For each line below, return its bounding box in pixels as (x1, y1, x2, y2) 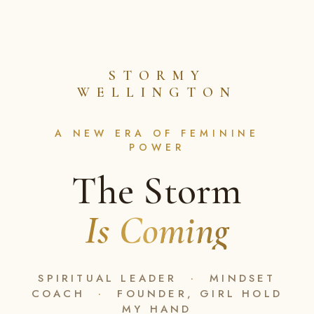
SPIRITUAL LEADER (38, 271, 184, 286)
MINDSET (203, 271, 276, 286)
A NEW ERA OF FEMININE (54, 126, 260, 140)
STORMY (108, 67, 206, 84)
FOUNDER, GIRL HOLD (111, 286, 283, 301)
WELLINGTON (77, 84, 237, 101)
